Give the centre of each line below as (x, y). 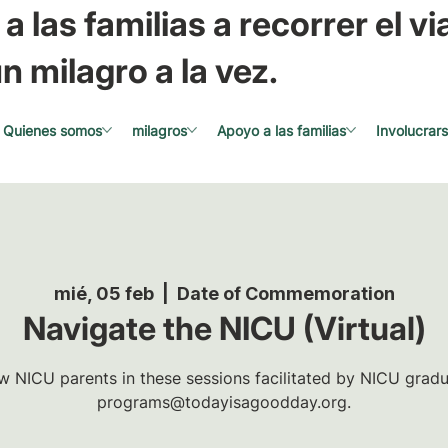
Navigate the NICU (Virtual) (224, 328)
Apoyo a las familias (281, 130)
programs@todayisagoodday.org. (224, 401)
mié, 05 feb (103, 293)
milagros (159, 130)
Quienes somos (52, 130)
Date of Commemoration (285, 293)
